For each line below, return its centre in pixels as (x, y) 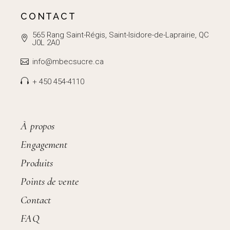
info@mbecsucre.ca (68, 61)
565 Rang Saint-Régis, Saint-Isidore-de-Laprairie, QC (121, 35)
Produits (37, 163)
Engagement (44, 145)
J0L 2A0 (46, 43)
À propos (38, 126)
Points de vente (50, 181)
